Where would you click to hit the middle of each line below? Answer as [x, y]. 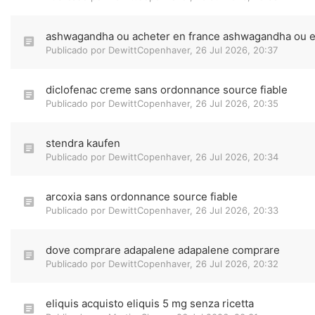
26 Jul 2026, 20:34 [237, 157]
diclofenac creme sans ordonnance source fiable [167, 90]
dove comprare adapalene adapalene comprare [163, 250]
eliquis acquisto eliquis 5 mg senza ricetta [150, 303]
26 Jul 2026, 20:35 [237, 103]
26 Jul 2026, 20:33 [237, 210]
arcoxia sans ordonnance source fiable [142, 197]
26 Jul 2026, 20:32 [237, 264]
